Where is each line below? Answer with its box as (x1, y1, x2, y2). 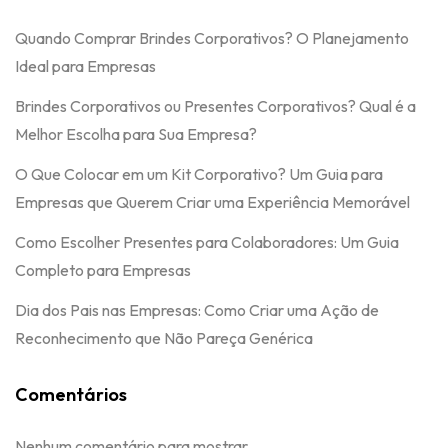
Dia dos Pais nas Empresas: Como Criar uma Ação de (15, 300, 379, 321)
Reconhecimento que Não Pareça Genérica (15, 328, 313, 349)
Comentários (15, 383, 127, 407)
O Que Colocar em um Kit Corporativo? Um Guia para (15, 164, 383, 185)
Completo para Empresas (15, 260, 191, 281)
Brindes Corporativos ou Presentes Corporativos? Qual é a (15, 96, 416, 117)
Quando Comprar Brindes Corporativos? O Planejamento (15, 28, 409, 49)
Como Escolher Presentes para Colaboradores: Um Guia (15, 232, 399, 253)
